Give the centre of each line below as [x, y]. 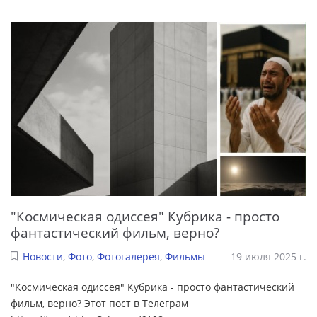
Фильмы [185, 257]
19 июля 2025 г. [269, 257]
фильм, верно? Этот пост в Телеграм [99, 304]
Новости [42, 257]
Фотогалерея [128, 257]
